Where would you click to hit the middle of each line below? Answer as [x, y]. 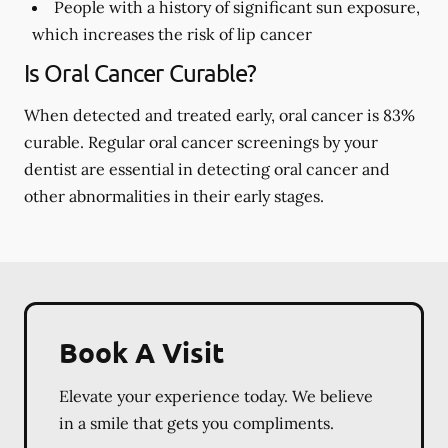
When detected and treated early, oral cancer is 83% [219, 115]
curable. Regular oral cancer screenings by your [201, 142]
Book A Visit [141, 351]
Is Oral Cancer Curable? [140, 72]
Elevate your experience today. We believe [216, 396]
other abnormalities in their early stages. [174, 196]
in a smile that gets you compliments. [196, 423]
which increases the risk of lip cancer [172, 34]
